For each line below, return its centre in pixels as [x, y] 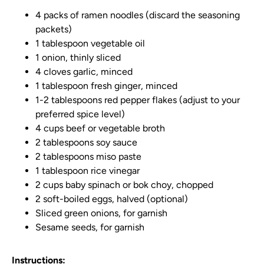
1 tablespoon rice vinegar [88, 171]
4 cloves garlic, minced [84, 72]
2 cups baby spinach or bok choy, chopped [124, 185]
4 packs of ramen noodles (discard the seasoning [138, 15]
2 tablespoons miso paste [88, 156]
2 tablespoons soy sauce [86, 142]
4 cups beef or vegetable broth [100, 128]
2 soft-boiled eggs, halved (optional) [112, 199]
